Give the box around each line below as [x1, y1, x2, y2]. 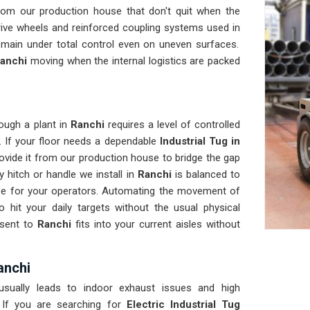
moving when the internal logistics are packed [27, 55, 241, 68]
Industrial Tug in [159, 135, 241, 148]
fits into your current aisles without [75, 218, 240, 231]
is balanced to [171, 168, 241, 181]
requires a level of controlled [104, 118, 241, 131]
